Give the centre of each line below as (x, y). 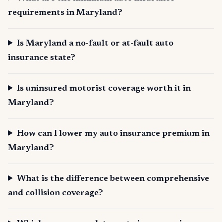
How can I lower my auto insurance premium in (113, 134)
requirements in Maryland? (65, 13)
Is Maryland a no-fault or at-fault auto (95, 43)
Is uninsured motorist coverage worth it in (104, 88)
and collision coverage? (55, 193)
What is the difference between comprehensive (113, 179)
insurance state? (42, 58)
